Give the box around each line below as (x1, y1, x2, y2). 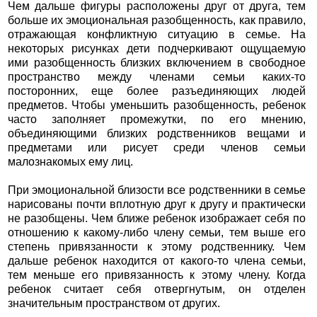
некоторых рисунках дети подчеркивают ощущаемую (7, 42, 306, 55)
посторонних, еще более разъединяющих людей (7, 85, 306, 98)
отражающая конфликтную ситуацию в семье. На (7, 28, 306, 41)
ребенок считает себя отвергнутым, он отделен (7, 283, 306, 296)
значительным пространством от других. (7, 297, 220, 310)
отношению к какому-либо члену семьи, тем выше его (7, 226, 306, 239)
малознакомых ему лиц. (7, 156, 133, 168)
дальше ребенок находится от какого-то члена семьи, (7, 255, 306, 267)
